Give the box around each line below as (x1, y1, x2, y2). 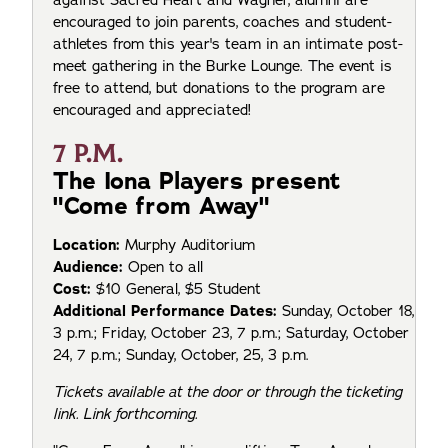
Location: (53, 235, 125, 256)
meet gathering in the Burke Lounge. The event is (53, 55, 392, 76)
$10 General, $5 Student (91, 279, 261, 300)
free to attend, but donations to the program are (53, 77, 385, 98)
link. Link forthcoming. (53, 404, 202, 425)
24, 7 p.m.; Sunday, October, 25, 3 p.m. (53, 345, 309, 366)
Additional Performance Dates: (53, 301, 277, 322)
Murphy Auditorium (125, 235, 260, 256)
